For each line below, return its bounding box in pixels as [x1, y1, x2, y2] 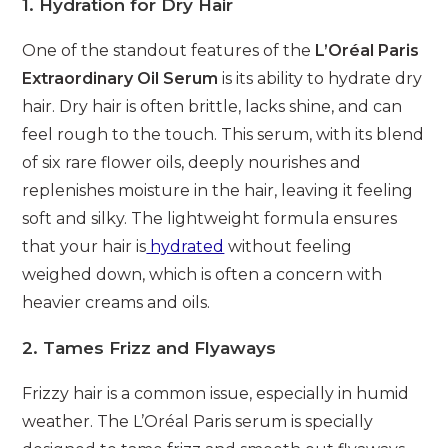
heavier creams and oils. [22, 293, 211, 313]
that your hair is [22, 237, 147, 257]
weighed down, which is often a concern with [22, 265, 383, 285]
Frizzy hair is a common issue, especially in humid [22, 384, 410, 404]
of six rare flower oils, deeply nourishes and [22, 153, 362, 173]
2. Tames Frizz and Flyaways [22, 338, 277, 359]
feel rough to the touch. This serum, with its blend [22, 125, 425, 145]
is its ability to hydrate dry [218, 69, 423, 89]
